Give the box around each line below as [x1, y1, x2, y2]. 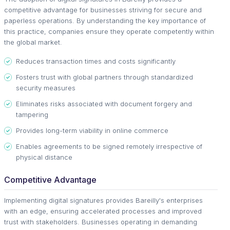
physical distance [16, 153, 72, 161]
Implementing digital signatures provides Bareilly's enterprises [4, 196, 203, 204]
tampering [16, 110, 48, 119]
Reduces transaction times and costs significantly [16, 57, 176, 65]
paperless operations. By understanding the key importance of [4, 16, 206, 25]
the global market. [4, 38, 62, 46]
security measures [16, 84, 75, 92]
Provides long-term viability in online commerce [16, 126, 168, 135]
